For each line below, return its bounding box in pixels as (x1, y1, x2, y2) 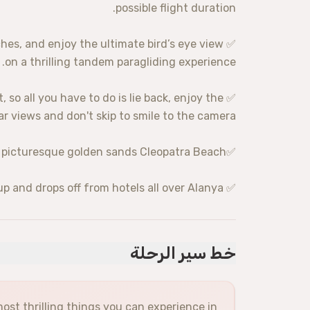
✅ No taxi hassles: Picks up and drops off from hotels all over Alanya (224, 181, 236, 194)
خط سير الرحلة (130, 244, 236, 263)
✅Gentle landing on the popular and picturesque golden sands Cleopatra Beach (226, 145, 236, 158)
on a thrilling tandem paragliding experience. (5, 55, 236, 69)
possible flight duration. (116, 1, 236, 15)
